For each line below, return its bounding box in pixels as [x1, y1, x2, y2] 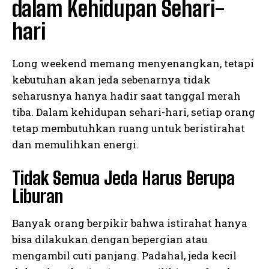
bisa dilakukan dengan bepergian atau [12, 232, 208, 247]
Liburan [12, 185, 63, 207]
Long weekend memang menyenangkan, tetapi [12, 56, 254, 71]
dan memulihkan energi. [12, 138, 139, 152]
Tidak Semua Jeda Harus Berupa [12, 167, 235, 189]
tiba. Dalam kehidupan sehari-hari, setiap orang [12, 105, 255, 119]
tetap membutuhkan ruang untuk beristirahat [12, 121, 245, 136]
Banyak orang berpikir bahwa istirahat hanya [12, 216, 247, 231]
